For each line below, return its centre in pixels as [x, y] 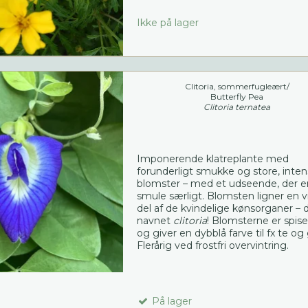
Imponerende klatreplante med [212, 159]
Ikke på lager [167, 23]
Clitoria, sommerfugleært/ [237, 87]
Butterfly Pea [237, 97]
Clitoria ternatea [237, 107]
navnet [155, 221]
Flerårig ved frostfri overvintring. [212, 246]
